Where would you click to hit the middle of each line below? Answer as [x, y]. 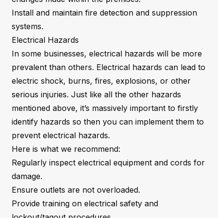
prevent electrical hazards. [61, 135]
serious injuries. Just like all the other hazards [96, 94]
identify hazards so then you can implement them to [108, 121]
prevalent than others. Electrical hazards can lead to [109, 67]
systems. [27, 26]
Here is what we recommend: [66, 149]
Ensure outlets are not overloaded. [76, 190]
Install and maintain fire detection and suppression [104, 12]
